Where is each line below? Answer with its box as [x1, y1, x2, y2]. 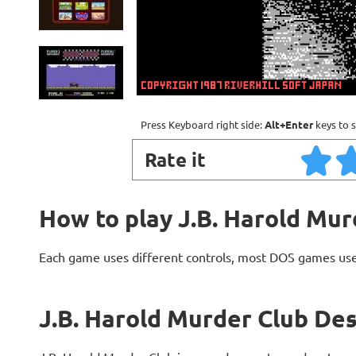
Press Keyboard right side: [141, 118, 265, 131]
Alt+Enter [265, 118, 313, 131]
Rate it [144, 147, 206, 172]
